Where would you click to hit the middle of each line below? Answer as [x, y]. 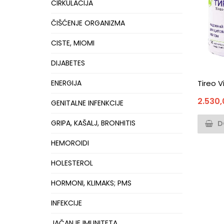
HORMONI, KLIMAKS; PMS [91, 183]
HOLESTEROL [72, 163]
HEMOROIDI [70, 143]
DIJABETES [68, 63]
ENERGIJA [66, 83]
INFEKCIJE [66, 203]
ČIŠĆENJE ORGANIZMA [88, 23]
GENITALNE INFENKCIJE [87, 103]
